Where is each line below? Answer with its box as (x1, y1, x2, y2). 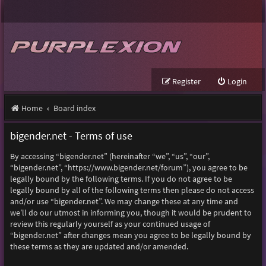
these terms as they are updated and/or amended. (9, 242, 188, 252)
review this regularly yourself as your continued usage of (9, 219, 210, 230)
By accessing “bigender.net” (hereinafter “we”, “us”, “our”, (9, 151, 210, 162)
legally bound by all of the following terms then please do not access (9, 185, 254, 196)
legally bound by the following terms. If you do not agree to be (9, 174, 232, 185)
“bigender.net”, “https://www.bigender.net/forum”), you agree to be (9, 163, 248, 173)
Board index (53, 103, 96, 113)
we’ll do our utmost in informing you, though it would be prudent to (9, 208, 252, 218)
